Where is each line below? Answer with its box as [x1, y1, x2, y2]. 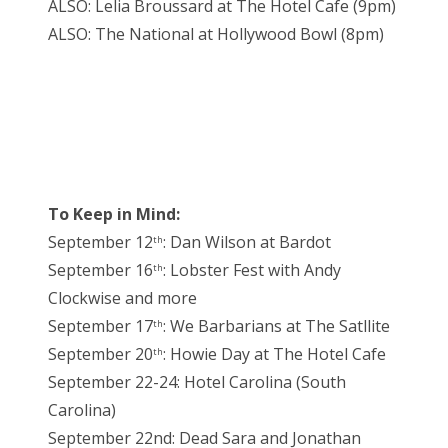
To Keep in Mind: [48, 203, 180, 226]
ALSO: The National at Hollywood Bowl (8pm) [48, 23, 384, 46]
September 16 [48, 259, 153, 282]
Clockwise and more [48, 287, 197, 310]
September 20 [48, 343, 153, 366]
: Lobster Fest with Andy [163, 259, 341, 282]
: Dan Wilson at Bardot [163, 231, 331, 254]
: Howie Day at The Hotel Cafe [163, 343, 386, 366]
